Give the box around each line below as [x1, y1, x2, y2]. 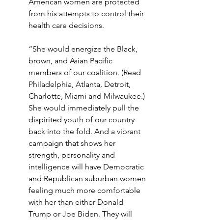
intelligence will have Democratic [28, 162, 146, 171]
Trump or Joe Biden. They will [28, 209, 134, 219]
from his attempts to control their [28, 8, 146, 18]
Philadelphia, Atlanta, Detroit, [28, 79, 133, 89]
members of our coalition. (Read [28, 67, 143, 77]
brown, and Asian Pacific [28, 55, 114, 65]
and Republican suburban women [28, 173, 148, 183]
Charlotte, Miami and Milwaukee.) [28, 91, 147, 101]
